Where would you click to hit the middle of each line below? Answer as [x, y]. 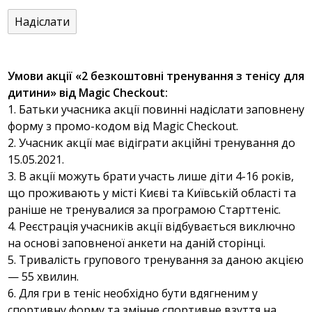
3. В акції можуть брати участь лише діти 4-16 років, [151, 177]
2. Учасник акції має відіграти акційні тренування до [151, 143]
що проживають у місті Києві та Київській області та [152, 193]
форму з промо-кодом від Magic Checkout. [123, 126]
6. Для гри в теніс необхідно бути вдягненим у [133, 294]
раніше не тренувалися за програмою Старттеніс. [144, 210]
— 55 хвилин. [43, 277]
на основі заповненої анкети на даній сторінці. [136, 243]
